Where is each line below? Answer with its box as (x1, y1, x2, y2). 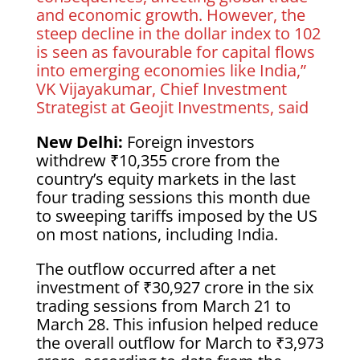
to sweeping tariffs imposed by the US (35, 205, 317, 227)
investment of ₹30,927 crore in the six (35, 276, 313, 298)
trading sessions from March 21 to (35, 295, 291, 317)
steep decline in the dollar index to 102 (35, 22, 321, 44)
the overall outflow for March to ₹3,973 (35, 332, 324, 354)
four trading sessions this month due (35, 186, 310, 208)
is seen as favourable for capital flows (35, 41, 315, 63)
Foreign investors (126, 131, 255, 153)
